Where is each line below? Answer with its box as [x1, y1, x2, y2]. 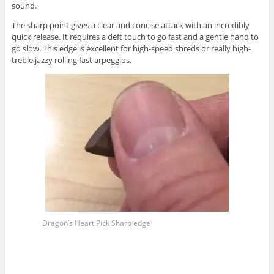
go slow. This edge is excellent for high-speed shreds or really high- [11, 43, 251, 54]
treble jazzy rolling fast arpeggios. [11, 54, 131, 66]
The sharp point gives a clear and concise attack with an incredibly [11, 20, 250, 31]
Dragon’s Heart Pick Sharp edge [42, 218, 150, 229]
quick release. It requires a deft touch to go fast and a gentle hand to [11, 31, 259, 43]
